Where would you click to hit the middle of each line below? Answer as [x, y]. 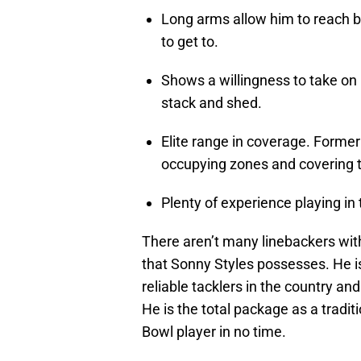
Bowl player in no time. [214, 332]
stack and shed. [212, 103]
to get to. [190, 42]
